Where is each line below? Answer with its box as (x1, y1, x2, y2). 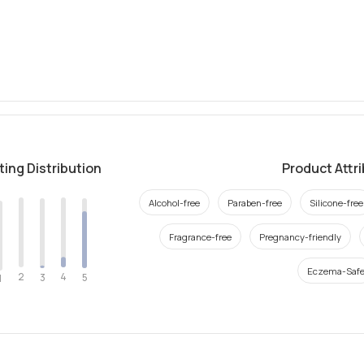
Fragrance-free (169, 230, 232, 243)
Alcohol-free (148, 196, 200, 209)
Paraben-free (227, 196, 282, 209)
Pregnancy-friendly (259, 230, 341, 243)
